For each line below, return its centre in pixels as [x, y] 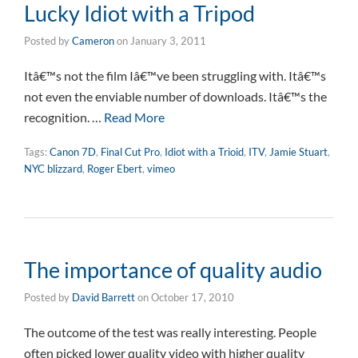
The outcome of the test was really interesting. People [170, 332]
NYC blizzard [53, 169]
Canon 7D [73, 152]
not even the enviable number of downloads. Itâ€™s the [175, 96]
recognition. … [64, 117]
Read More [134, 117]
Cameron [93, 41]
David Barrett [103, 297]
